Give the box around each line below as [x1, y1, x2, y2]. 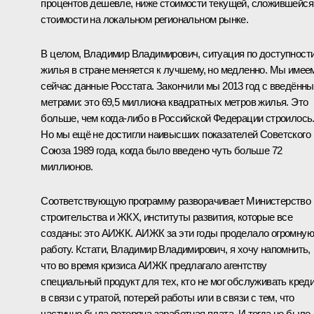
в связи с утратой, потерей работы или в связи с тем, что [41, 291, 294, 303]
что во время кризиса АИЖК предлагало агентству [41, 259, 267, 271]
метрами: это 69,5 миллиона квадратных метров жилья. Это [41, 95, 308, 108]
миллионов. [41, 160, 93, 172]
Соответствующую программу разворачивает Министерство [41, 194, 311, 207]
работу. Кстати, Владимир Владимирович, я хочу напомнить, [41, 243, 310, 255]
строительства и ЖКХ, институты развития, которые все [41, 210, 293, 223]
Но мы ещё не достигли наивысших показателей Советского [41, 128, 310, 140]
